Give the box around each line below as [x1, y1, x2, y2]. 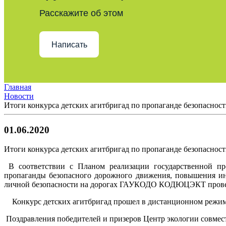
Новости [4, 92, 34, 100]
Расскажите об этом [39, 8, 123, 18]
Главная [4, 83, 31, 91]
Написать [51, 40, 87, 49]
